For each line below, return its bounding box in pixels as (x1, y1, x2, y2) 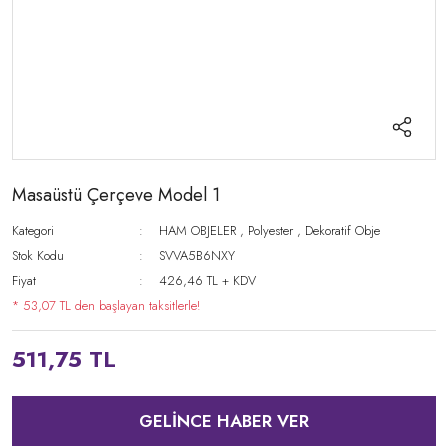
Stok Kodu (12, 246, 64, 265)
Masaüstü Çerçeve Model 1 (12, 182, 220, 208)
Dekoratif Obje (305, 221, 381, 240)
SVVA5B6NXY (159, 246, 236, 265)
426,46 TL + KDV (159, 271, 257, 290)
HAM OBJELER (159, 221, 237, 240)
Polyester (248, 221, 294, 240)
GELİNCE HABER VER (139, 408, 309, 433)
